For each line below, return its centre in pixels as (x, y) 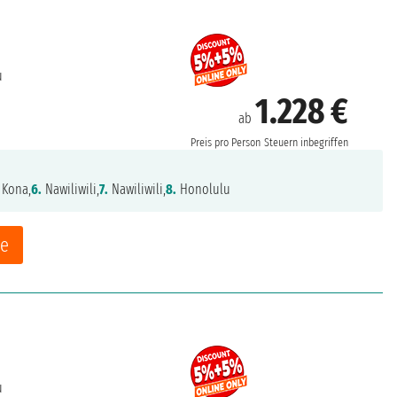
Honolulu (204, 190)
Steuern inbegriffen (307, 143)
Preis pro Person (226, 143)
